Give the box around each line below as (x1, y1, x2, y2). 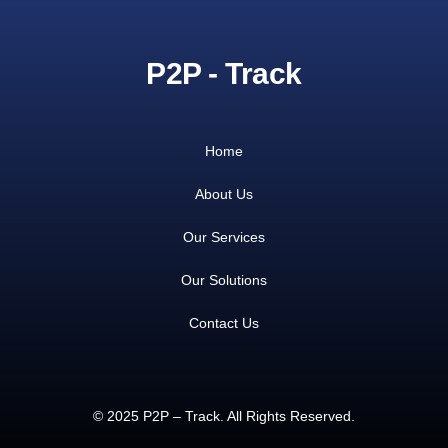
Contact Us (189, 315, 259, 332)
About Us (195, 186, 253, 203)
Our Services (183, 229, 265, 246)
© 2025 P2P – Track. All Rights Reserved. (93, 408, 355, 425)
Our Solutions (181, 272, 267, 289)
